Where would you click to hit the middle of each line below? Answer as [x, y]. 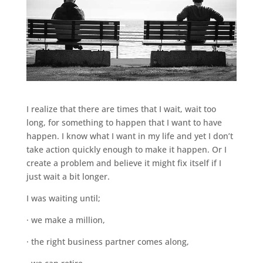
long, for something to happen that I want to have [124, 122]
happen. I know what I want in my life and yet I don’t [129, 136]
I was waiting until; [63, 198]
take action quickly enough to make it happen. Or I [126, 149]
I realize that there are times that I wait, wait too [121, 109]
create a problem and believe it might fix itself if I [124, 163]
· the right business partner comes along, [107, 241]
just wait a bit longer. [68, 176]
